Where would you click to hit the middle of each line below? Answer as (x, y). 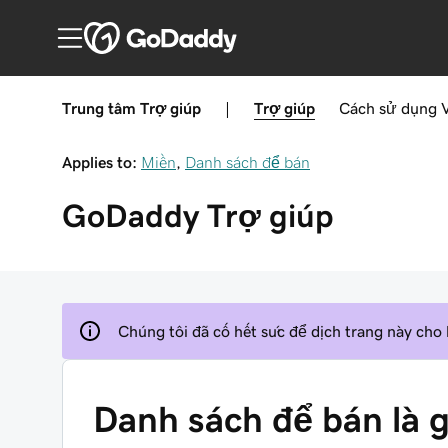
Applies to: (99, 162)
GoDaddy (130, 216)
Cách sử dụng (388, 108)
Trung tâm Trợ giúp (131, 108)
